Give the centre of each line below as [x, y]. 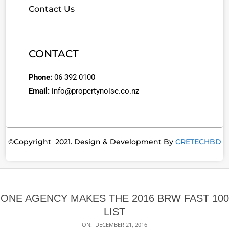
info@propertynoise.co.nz [95, 91]
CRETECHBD [198, 141]
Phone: [41, 77]
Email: [40, 91]
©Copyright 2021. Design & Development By [91, 141]
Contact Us [52, 9]
